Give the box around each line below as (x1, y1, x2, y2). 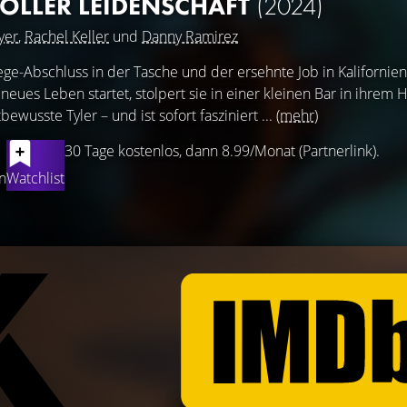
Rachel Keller (25, 26, 109, 46)
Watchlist (6, 168, 65, 188)
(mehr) (276, 105, 318, 125)
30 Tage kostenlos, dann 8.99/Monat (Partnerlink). (65, 141, 380, 161)
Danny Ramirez (142, 26, 238, 46)
